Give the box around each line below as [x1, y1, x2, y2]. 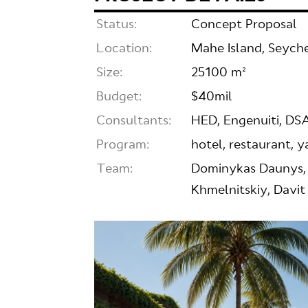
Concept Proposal [191, 19, 297, 31]
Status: [96, 19, 137, 31]
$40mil [191, 91, 232, 103]
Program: [96, 139, 149, 151]
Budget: [96, 91, 142, 103]
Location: [96, 43, 152, 55]
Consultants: [96, 115, 171, 127]
